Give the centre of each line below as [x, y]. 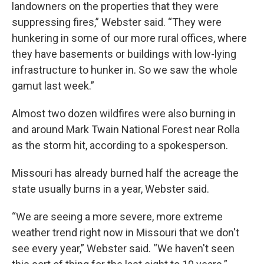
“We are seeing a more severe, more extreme [117, 216]
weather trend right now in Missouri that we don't [126, 232]
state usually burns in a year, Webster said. [110, 189]
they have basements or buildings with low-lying [124, 54]
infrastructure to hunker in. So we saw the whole [125, 70]
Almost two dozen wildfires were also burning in [124, 113]
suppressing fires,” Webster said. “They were [117, 22]
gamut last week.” [53, 85]
